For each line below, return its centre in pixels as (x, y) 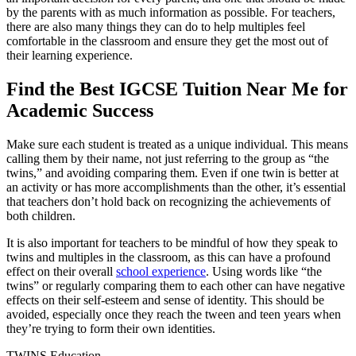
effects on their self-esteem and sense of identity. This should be (165, 300)
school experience (161, 271)
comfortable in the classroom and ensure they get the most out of (167, 41)
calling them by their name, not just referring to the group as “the (168, 158)
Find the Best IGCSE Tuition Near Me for (177, 89)
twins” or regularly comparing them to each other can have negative (176, 285)
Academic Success (80, 110)
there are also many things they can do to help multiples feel (156, 26)
